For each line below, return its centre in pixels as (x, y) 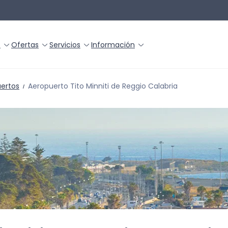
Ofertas (25, 45)
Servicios (65, 45)
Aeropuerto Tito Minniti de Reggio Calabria (103, 86)
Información (113, 45)
